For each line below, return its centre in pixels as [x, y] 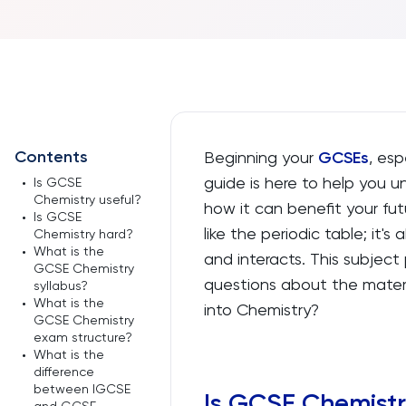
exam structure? [83, 337]
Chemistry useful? [87, 199]
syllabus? [61, 285]
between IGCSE [82, 389]
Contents [51, 157]
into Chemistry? [261, 309]
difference [64, 372]
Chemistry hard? [83, 234]
